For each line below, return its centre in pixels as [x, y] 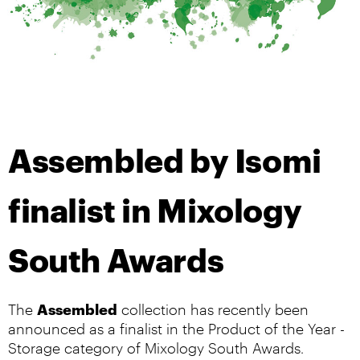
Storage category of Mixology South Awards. [156, 347]
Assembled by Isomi [165, 158]
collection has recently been [213, 309]
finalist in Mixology [155, 208]
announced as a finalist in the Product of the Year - [176, 328]
